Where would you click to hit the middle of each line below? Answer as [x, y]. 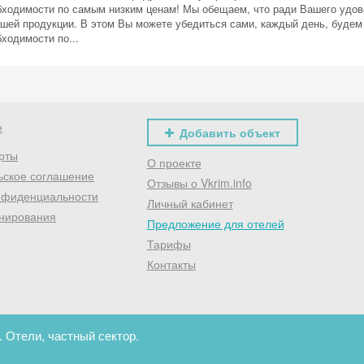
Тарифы [169, 244]
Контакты [171, 264]
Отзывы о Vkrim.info [199, 183]
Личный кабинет [190, 203]
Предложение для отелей [215, 223]
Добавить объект [230, 132]
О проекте [174, 162]
